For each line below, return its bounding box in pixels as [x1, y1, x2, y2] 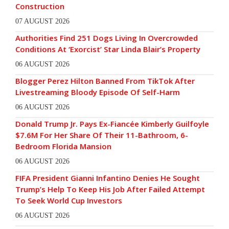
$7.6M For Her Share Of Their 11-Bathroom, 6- [15, 129, 188, 140]
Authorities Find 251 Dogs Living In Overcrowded [15, 32, 198, 43]
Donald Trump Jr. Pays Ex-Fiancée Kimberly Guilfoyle [15, 118, 209, 129]
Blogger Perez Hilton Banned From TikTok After [15, 75, 195, 86]
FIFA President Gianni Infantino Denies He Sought [15, 172, 200, 183]
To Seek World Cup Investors [15, 195, 122, 205]
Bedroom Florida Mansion [15, 141, 111, 151]
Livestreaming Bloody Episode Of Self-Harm [15, 86, 180, 97]
